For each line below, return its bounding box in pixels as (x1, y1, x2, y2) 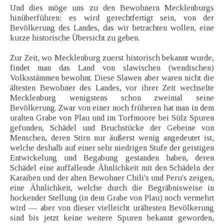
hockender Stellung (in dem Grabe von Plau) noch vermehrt (10, 193, 214, 203)
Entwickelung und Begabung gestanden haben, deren (10, 153, 214, 163)
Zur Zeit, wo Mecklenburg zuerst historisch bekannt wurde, (10, 53, 214, 63)
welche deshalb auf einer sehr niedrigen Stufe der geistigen (10, 143, 214, 153)
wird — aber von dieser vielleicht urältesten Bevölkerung (10, 203, 214, 213)
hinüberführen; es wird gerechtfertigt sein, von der (10, 13, 214, 23)
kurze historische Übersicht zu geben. (10, 33, 139, 43)
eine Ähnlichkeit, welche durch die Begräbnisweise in (10, 183, 214, 193)
